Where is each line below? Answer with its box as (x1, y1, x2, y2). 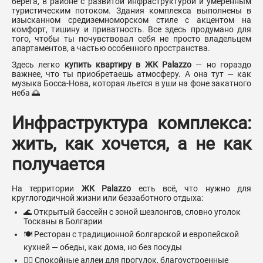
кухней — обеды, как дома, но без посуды (23, 242, 182, 252)
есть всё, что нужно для (131, 184, 251, 194)
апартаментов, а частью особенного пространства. (12, 43, 210, 53)
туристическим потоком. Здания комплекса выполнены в (12, 6, 251, 16)
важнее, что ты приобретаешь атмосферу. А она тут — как (12, 69, 251, 79)
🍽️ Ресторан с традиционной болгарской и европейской (23, 230, 239, 240)
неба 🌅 (12, 88, 40, 98)
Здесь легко (12, 60, 65, 70)
